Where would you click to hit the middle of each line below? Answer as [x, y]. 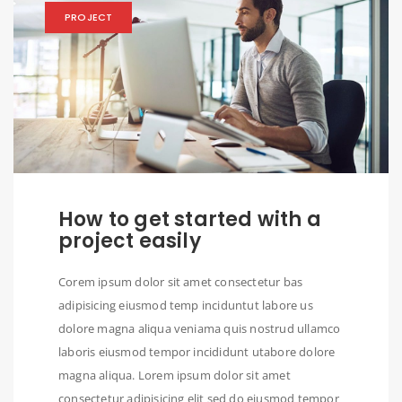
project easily [130, 241]
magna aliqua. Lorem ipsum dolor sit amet [175, 376]
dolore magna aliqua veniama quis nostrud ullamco [200, 329]
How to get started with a [190, 220]
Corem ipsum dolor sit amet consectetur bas [181, 282]
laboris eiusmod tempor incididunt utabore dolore [197, 352]
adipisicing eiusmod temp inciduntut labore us [186, 306]
